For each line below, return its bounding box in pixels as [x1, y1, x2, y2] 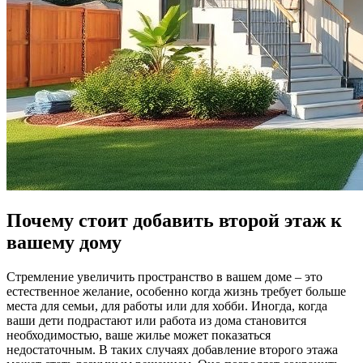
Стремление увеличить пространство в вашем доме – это [6, 269, 322, 284]
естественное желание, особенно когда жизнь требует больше [6, 284, 346, 298]
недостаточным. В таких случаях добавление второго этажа [6, 342, 338, 357]
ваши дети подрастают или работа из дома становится [6, 313, 306, 327]
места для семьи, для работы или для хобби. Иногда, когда [6, 298, 327, 313]
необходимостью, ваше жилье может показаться [6, 327, 271, 342]
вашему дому [6, 231, 122, 253]
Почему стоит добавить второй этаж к [6, 209, 342, 231]
